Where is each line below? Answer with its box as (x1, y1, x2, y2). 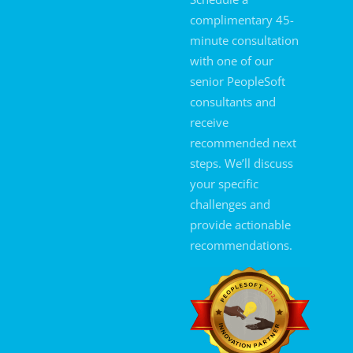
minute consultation (189, 32, 299, 48)
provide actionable (189, 216, 291, 232)
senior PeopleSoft (189, 72, 285, 89)
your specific (189, 175, 258, 191)
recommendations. (189, 236, 292, 253)
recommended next (189, 134, 296, 150)
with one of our (189, 52, 273, 69)
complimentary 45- (189, 11, 294, 28)
